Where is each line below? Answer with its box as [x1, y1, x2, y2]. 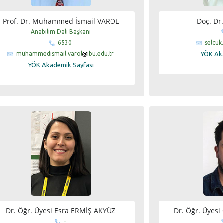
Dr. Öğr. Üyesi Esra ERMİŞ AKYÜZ [6, 205, 116, 215]
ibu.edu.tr [87, 50, 114, 57]
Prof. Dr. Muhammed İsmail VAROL [2, 16, 119, 26]
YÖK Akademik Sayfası [28, 61, 94, 68]
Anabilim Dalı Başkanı [31, 28, 91, 35]
